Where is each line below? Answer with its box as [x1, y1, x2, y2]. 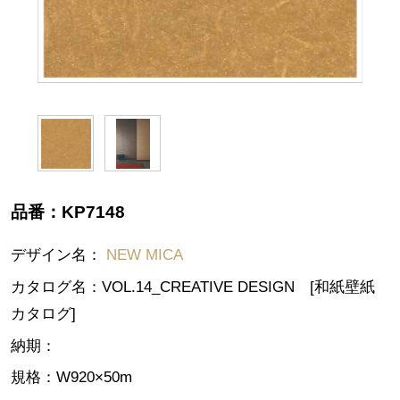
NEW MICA [105, 246, 183, 263]
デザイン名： [10, 246, 106, 263]
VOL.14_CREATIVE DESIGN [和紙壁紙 [101, 278, 375, 296]
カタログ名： [10, 278, 102, 296]
